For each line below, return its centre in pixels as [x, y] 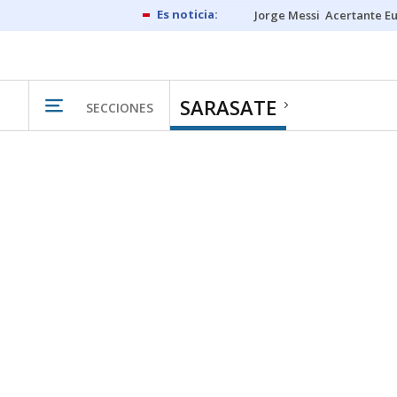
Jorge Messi [287, 15]
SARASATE [228, 107]
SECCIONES [120, 107]
